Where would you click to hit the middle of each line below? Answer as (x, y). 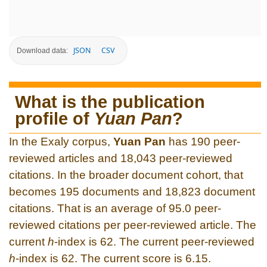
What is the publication (110, 102)
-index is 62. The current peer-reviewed (154, 241)
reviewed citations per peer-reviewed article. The (133, 225)
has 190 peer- (203, 141)
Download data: (42, 50)
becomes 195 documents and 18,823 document (132, 191)
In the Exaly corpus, (61, 141)
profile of (55, 118)
